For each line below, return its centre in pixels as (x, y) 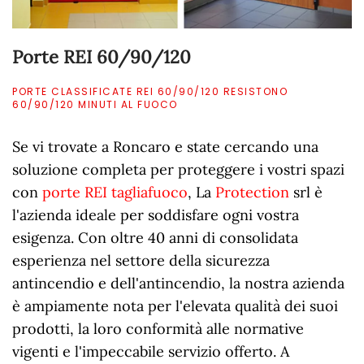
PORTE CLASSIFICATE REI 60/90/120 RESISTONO (150, 92)
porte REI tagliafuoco (115, 193)
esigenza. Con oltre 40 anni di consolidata (155, 238)
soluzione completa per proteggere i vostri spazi (178, 170)
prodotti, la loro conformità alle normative (158, 329)
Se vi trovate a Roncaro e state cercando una (165, 147)
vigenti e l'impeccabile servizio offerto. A (151, 352)
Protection (252, 193)
